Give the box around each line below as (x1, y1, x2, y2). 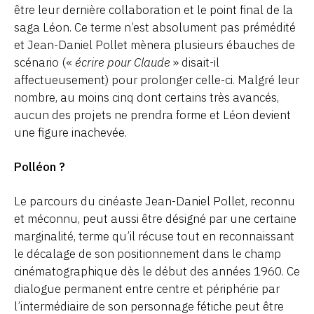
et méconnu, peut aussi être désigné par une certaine (14, 210, 296, 226)
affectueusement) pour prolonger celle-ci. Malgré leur (14, 71, 299, 88)
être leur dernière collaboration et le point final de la (14, 1, 293, 18)
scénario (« (14, 54, 75, 70)
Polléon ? (14, 158, 65, 175)
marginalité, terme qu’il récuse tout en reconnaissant (14, 228, 294, 244)
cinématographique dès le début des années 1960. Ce (14, 263, 300, 279)
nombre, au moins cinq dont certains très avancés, (14, 89, 279, 105)
